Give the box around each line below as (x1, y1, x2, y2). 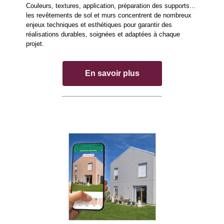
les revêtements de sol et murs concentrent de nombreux (26, 11, 191, 19)
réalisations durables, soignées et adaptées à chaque (26, 30, 180, 38)
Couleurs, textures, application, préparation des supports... (26, 2, 195, 10)
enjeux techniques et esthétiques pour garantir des (26, 21, 172, 29)
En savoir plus (84, 69, 139, 78)
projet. (26, 40, 44, 48)
